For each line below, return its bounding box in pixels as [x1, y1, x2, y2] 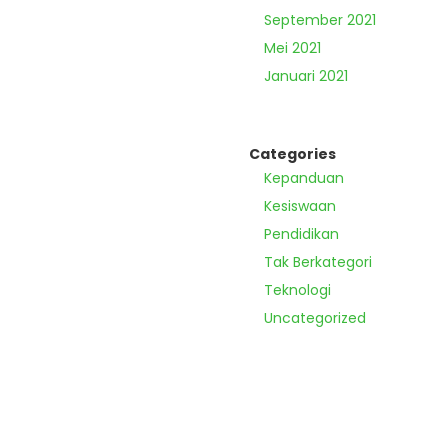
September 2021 [264, 10, 376, 31]
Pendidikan [264, 224, 339, 245]
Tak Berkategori [264, 252, 372, 273]
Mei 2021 [264, 38, 321, 59]
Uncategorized [264, 308, 366, 329]
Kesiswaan [264, 196, 336, 217]
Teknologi [264, 280, 331, 301]
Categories [249, 144, 336, 165]
